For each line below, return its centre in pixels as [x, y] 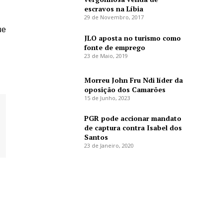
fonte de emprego [114, 47]
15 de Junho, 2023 [107, 98]
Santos [96, 137]
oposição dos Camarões [125, 89]
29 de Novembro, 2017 [114, 17]
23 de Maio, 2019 [106, 55]
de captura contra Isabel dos [133, 128]
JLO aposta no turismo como [132, 38]
